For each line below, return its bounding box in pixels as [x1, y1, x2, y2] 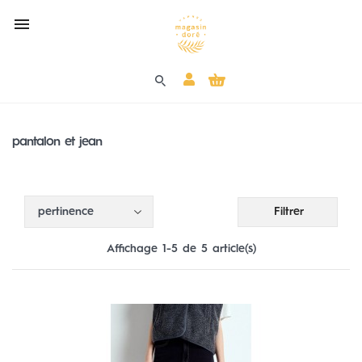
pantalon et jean [12, 136, 102, 149]
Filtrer [274, 205, 305, 217]
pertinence [38, 206, 94, 217]
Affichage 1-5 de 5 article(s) [106, 243, 256, 255]
